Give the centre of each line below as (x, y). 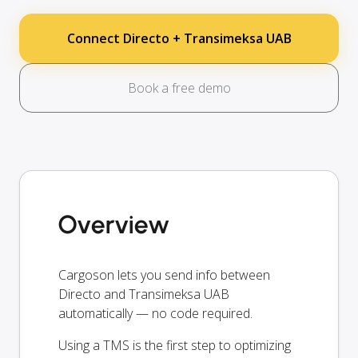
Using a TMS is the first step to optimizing (175, 345)
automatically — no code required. (155, 313)
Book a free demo (179, 88)
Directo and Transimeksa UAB (144, 294)
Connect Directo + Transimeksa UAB (179, 38)
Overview (114, 224)
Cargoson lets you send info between (164, 274)
